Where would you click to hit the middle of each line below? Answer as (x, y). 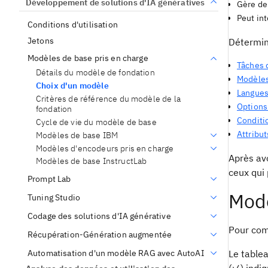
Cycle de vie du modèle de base (96, 122)
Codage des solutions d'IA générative (99, 216)
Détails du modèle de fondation (95, 73)
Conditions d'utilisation (73, 24)
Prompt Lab (49, 179)
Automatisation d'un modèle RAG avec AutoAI (116, 253)
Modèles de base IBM (77, 135)
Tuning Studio (54, 197)
